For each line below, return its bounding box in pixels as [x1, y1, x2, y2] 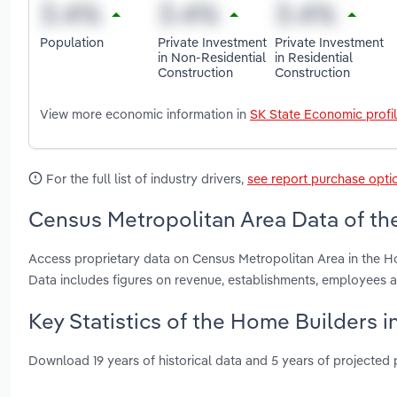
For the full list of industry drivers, [43, 170, 247, 188]
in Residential [275, 48, 354, 66]
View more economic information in [40, 105, 250, 123]
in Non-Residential [157, 48, 266, 66]
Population [40, 33, 104, 51]
